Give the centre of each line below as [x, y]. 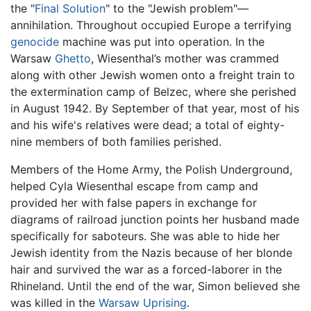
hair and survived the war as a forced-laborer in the [146, 270]
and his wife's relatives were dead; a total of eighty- [148, 125]
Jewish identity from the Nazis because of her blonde [151, 253]
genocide [35, 42]
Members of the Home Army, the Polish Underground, [151, 170]
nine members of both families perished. [116, 142]
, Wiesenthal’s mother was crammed [185, 59]
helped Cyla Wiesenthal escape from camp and [134, 186]
